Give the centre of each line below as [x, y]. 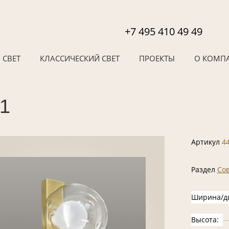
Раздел [204, 169]
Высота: [207, 220]
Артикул [206, 142]
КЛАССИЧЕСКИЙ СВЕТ [80, 58]
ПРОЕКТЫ [157, 58]
